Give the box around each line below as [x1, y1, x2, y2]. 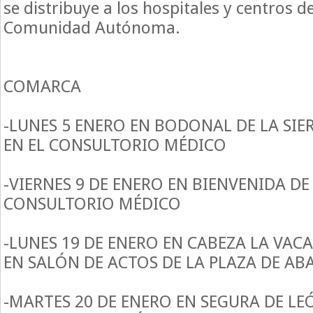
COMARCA [3, 75, 81, 96]
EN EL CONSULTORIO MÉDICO [3, 134, 226, 155]
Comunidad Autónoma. [3, 17, 180, 38]
